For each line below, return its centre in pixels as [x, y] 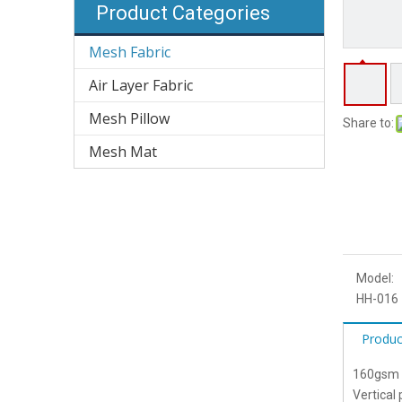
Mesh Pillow [129, 118]
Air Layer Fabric [141, 85]
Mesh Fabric [130, 52]
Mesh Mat [123, 152]
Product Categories [183, 13]
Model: [375, 278]
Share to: [368, 123]
